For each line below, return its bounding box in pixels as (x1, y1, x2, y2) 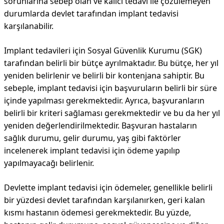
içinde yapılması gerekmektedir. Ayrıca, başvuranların (4, 95, 204, 106)
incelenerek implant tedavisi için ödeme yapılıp (4, 145, 180, 156)
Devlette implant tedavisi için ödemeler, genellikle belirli (4, 182, 212, 193)
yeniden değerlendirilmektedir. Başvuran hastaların (4, 120, 197, 131)
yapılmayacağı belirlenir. (4, 157, 94, 168)
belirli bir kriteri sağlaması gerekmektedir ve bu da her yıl (4, 107, 220, 118)
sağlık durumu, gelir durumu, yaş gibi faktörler (4, 132, 181, 143)
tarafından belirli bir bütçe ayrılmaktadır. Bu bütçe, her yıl (4, 57, 218, 68)
